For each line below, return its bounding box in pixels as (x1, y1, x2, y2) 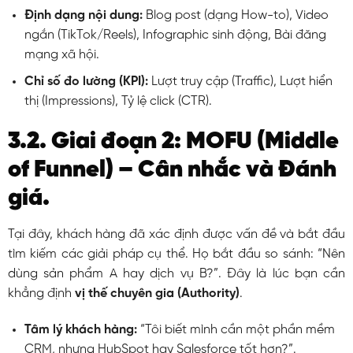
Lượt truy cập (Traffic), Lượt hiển (147, 75, 333, 89)
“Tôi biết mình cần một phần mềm (136, 322, 335, 336)
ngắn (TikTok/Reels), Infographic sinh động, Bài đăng (24, 28, 326, 42)
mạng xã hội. (24, 47, 99, 61)
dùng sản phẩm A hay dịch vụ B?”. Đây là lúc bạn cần (7, 267, 346, 281)
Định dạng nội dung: (24, 8, 143, 22)
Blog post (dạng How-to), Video (142, 8, 329, 22)
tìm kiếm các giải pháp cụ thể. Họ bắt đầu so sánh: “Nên (7, 247, 346, 262)
